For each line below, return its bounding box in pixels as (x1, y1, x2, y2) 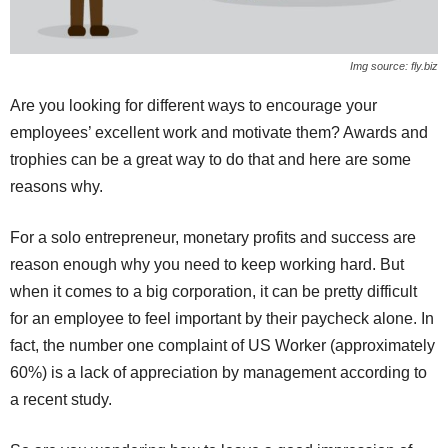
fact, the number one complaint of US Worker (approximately (10, 337, 435, 355)
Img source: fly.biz (350, 60, 438, 73)
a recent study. (10, 391, 112, 409)
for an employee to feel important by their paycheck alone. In (10, 310, 434, 328)
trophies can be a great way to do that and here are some (10, 151, 411, 169)
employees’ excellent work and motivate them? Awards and (10, 124, 428, 142)
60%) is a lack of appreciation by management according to (10, 364, 427, 382)
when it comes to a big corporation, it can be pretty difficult (10, 283, 417, 301)
